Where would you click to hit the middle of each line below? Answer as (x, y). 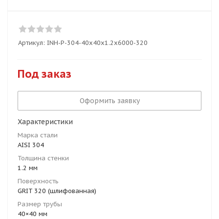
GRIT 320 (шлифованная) (57, 191)
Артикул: (32, 43)
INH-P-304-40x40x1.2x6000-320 (97, 43)
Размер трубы (40, 204)
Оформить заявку (109, 101)
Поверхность (38, 181)
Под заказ (44, 74)
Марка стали (38, 135)
